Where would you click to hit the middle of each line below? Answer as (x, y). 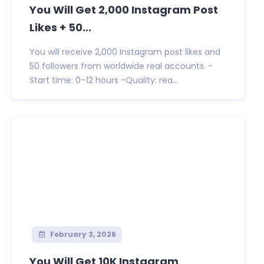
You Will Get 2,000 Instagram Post (124, 10)
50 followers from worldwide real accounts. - (121, 66)
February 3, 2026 (82, 235)
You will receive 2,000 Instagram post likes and (125, 52)
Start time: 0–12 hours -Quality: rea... (104, 80)
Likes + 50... (60, 28)
